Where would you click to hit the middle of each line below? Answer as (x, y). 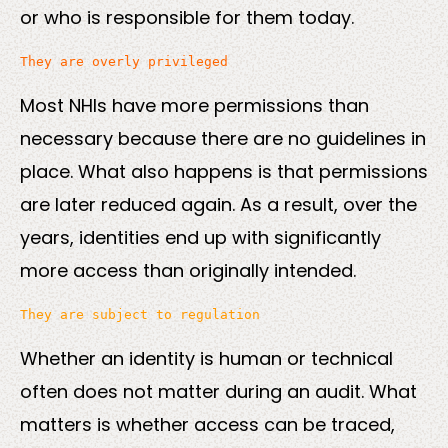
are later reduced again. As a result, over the (218, 204)
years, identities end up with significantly (200, 237)
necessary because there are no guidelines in (223, 138)
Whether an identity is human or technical (206, 358)
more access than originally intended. (188, 270)
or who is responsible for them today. (187, 17)
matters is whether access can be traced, (207, 424)
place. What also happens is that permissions (224, 171)
